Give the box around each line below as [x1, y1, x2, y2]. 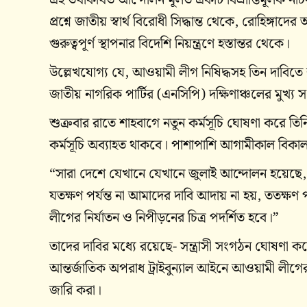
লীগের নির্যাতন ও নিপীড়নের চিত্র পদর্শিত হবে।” [49, 206, 279, 229]
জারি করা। [49, 279, 101, 302]
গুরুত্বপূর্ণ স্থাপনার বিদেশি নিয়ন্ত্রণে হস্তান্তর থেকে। [49, 32, 290, 55]
